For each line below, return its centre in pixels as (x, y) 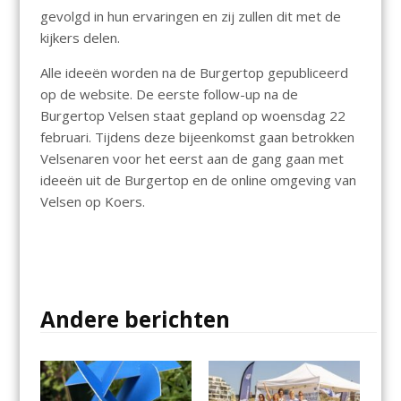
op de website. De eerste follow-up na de (169, 94)
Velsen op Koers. (92, 202)
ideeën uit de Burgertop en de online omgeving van (198, 180)
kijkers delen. (80, 38)
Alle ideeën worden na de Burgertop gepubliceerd (194, 73)
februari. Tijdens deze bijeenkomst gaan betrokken (197, 137)
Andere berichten (135, 320)
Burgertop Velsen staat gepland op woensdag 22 (192, 116)
